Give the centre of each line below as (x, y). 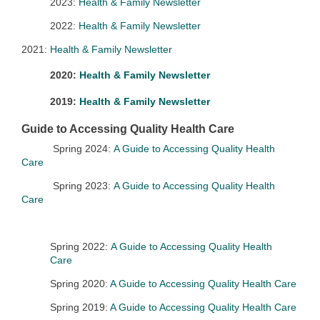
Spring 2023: (79, 186)
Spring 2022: (80, 246)
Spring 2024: (79, 149)
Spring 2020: (79, 284)
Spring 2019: (79, 307)
